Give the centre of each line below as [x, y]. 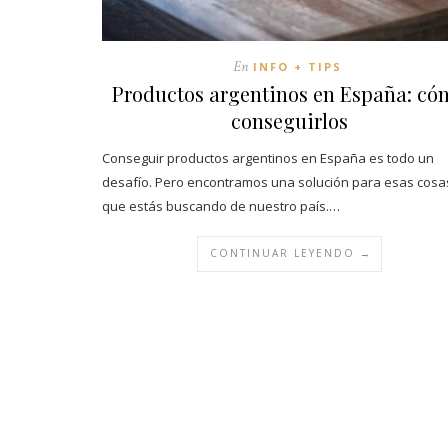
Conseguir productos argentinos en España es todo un [268, 157]
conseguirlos [289, 120]
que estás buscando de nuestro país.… [221, 205]
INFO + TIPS [297, 66]
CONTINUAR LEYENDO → [291, 252]
